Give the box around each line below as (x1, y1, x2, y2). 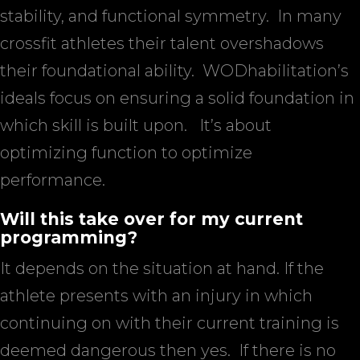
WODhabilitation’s (202, 61, 349, 80)
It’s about (199, 116, 272, 135)
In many (277, 6, 342, 26)
